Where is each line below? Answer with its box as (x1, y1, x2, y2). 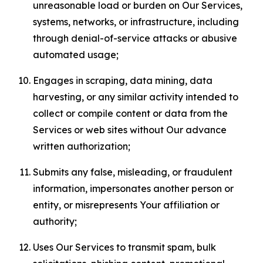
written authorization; (33, 140, 130, 152)
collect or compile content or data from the (33, 107, 228, 119)
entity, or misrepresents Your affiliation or (33, 199, 220, 211)
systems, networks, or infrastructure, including (33, 16, 239, 28)
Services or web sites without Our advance (33, 124, 227, 136)
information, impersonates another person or (33, 183, 234, 194)
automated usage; (33, 49, 119, 60)
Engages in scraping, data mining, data (33, 75, 213, 86)
